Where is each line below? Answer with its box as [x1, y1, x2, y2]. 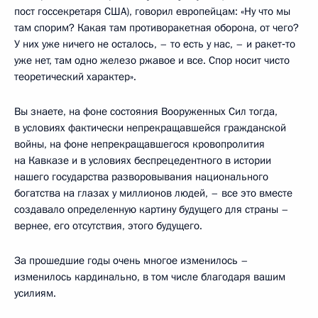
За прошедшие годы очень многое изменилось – [14, 253, 248, 268]
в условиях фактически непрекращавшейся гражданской [14, 121, 286, 135]
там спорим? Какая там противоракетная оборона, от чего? [14, 21, 299, 35]
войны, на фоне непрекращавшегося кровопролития [14, 137, 265, 151]
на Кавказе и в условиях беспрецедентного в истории [14, 153, 271, 168]
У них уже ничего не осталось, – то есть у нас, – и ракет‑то [14, 37, 295, 51]
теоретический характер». [14, 70, 136, 84]
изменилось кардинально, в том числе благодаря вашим [14, 270, 285, 284]
